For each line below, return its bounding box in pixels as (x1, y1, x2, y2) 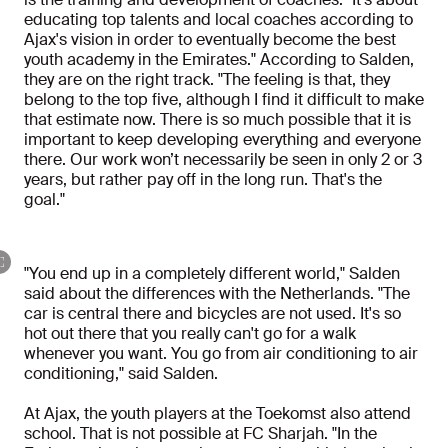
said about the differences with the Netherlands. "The (24, 283, 410, 305)
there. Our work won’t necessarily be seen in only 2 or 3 (24, 149, 422, 171)
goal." (24, 189, 65, 211)
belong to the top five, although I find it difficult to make (24, 89, 424, 111)
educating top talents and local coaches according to (24, 9, 413, 31)
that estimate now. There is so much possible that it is (24, 109, 411, 131)
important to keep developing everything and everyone (24, 129, 421, 151)
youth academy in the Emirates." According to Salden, (24, 49, 414, 71)
